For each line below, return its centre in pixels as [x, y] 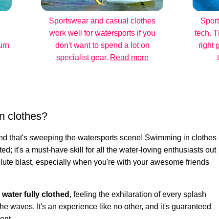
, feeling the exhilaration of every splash [138, 194]
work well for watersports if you [102, 33]
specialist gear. [83, 57]
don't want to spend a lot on [102, 45]
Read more [129, 57]
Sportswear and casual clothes [102, 21]
